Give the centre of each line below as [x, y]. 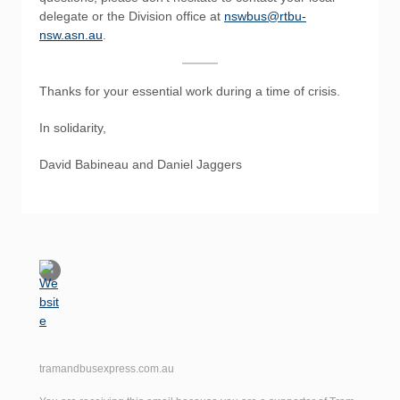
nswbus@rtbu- [265, 16]
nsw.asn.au [71, 35]
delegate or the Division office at [132, 16]
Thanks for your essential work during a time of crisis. [190, 91]
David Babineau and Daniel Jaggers [141, 164]
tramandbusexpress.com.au [107, 369]
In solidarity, [75, 128]
